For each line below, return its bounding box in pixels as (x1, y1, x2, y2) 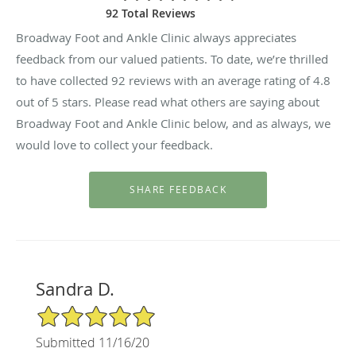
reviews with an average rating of (126, 72, 313, 88)
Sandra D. (35, 277, 114, 300)
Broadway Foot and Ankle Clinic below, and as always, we (16, 114, 331, 131)
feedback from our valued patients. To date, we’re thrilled (16, 50, 328, 67)
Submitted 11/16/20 (35, 333, 149, 351)
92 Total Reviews (106, 5, 195, 21)
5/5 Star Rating (35, 303, 114, 319)
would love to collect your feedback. (16, 136, 213, 153)
